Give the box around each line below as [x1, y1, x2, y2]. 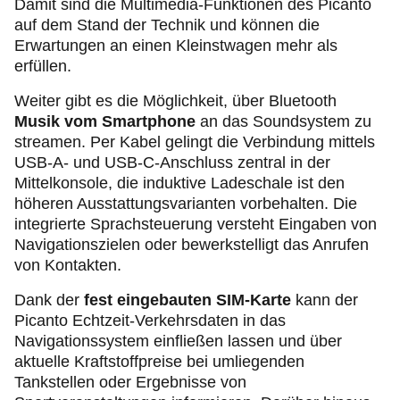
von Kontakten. [14, 256, 121, 274]
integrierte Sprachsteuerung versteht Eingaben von [14, 215, 377, 233]
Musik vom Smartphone [14, 112, 196, 130]
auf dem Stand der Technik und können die [14, 16, 320, 34]
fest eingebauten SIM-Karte [84, 291, 291, 309]
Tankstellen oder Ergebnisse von [14, 373, 246, 391]
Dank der [14, 291, 84, 309]
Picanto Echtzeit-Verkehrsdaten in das [14, 312, 286, 329]
